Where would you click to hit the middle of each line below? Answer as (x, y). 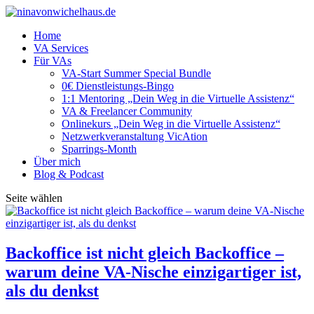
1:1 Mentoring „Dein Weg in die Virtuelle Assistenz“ (178, 98)
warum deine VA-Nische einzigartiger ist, (153, 272)
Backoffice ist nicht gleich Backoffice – (145, 253)
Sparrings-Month (99, 149)
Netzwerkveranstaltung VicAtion (135, 136)
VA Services (61, 48)
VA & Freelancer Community (127, 111)
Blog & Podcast (69, 174)
